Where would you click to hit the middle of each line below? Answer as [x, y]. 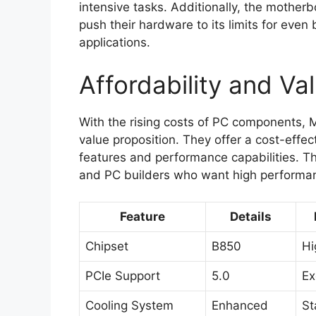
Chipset [107, 247]
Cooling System [129, 306]
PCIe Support [123, 276]
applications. [115, 43]
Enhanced [240, 306]
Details [251, 217]
